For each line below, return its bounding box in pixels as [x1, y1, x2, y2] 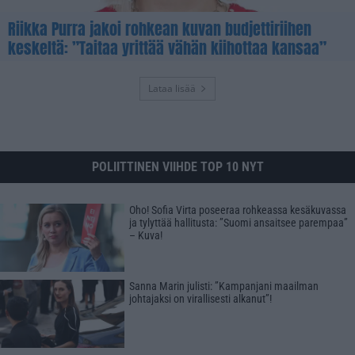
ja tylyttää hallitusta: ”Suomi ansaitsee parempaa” [128, 216, 348, 229]
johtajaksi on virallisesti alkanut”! [128, 292, 272, 306]
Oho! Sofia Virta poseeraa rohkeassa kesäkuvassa [128, 203, 346, 216]
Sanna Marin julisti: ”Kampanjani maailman [128, 280, 319, 293]
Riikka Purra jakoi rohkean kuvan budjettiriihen [8, 16, 311, 41]
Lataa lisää [148, 81, 196, 95]
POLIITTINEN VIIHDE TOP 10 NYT [91, 158, 264, 174]
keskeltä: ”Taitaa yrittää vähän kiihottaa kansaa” [8, 35, 326, 60]
